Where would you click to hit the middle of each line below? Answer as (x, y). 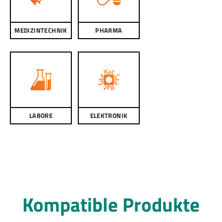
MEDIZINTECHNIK (41, 30)
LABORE (41, 115)
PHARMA (109, 30)
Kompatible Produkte (111, 204)
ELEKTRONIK (109, 115)
